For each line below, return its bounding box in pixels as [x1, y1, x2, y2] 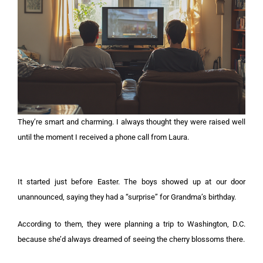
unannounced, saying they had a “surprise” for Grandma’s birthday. [18, 193, 236, 202]
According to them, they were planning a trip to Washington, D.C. [18, 220, 245, 229]
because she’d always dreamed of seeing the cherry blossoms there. [18, 235, 245, 244]
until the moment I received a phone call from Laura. [18, 133, 189, 142]
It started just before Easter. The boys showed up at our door [18, 177, 245, 187]
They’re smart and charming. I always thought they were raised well [18, 117, 245, 127]
